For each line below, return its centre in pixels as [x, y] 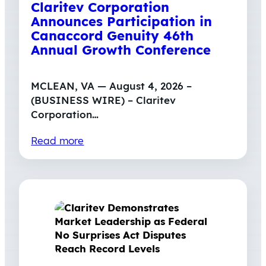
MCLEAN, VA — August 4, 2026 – [112, 86]
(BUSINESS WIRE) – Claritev [104, 100]
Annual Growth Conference [121, 50]
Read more [58, 141]
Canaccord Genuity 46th [113, 36]
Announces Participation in [122, 22]
